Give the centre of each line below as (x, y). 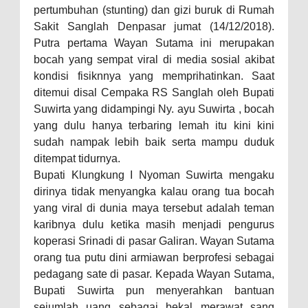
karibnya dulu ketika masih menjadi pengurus (154, 224)
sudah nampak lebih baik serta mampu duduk (154, 142)
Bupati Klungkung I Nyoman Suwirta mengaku (154, 175)
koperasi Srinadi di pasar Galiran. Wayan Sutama (154, 241)
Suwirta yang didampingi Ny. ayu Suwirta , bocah (154, 109)
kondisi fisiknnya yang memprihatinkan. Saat (154, 76)
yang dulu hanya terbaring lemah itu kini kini (154, 125)
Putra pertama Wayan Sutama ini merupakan (154, 43)
